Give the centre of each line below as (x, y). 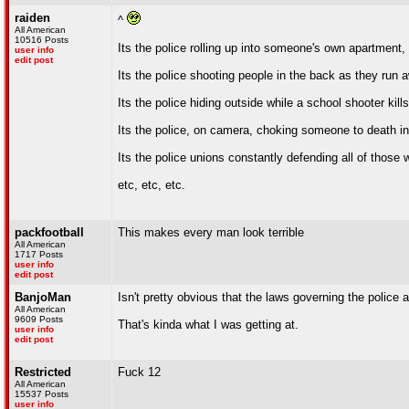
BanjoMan (43, 297)
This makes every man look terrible (211, 232)
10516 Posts (42, 40)
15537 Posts (42, 394)
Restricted (43, 372)
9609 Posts (39, 319)
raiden (32, 18)
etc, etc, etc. (152, 185)
